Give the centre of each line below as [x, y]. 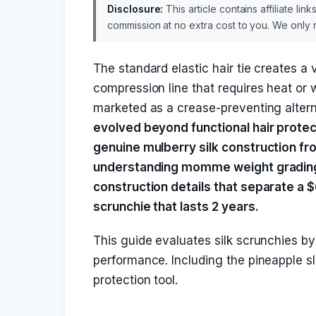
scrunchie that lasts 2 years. [176, 207]
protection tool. [136, 280]
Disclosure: [135, 9]
